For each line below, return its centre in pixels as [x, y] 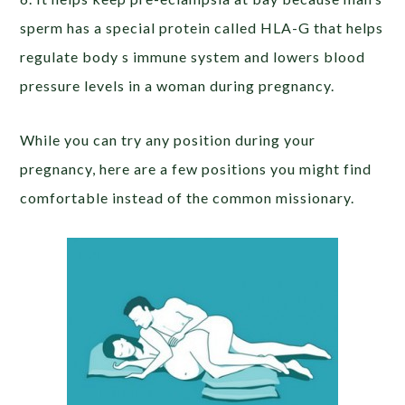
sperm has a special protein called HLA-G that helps [202, 28]
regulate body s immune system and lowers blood [193, 57]
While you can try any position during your [168, 140]
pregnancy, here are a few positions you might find [196, 169]
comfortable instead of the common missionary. [188, 198]
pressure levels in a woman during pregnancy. [178, 85]
